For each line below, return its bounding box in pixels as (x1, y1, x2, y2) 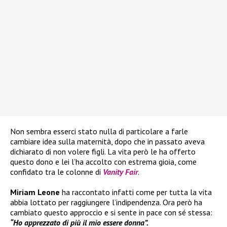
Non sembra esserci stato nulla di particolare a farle (10, 126, 188, 137)
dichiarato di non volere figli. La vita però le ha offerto (10, 146, 196, 157)
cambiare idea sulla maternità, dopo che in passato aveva (10, 136, 205, 147)
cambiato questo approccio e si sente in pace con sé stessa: (10, 207, 212, 218)
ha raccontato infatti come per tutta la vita (60, 187, 212, 198)
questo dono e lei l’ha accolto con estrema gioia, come (10, 157, 197, 167)
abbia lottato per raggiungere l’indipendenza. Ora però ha (10, 197, 202, 208)
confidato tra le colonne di (10, 167, 103, 177)
